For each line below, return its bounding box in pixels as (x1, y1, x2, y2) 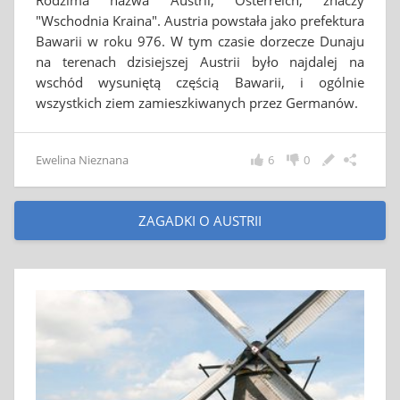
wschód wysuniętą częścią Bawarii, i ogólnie (36, 73, 364, 91)
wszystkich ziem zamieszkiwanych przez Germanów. (36, 94, 358, 112)
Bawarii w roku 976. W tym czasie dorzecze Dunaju (36, 32, 364, 50)
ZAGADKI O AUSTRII (138, 212, 262, 229)
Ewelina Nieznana (36, 152, 129, 168)
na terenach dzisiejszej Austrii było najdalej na (36, 53, 364, 71)
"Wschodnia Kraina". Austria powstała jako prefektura (36, 12, 364, 29)
